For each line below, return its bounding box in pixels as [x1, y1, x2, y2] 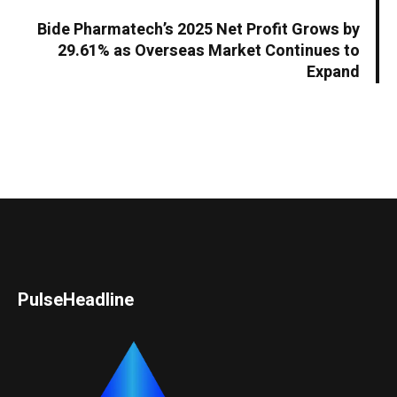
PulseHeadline [18, 286, 135, 313]
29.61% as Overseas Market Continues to [58, 38, 360, 63]
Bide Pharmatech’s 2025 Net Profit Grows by [37, 17, 360, 42]
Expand [307, 59, 360, 84]
